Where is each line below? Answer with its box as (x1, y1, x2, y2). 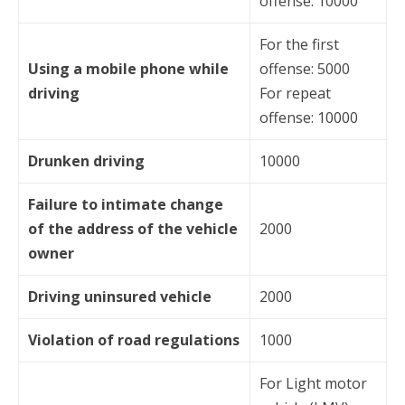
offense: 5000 (259, 58, 350, 79)
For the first (259, 33, 339, 54)
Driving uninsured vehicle (28, 286, 212, 306)
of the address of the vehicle (28, 218, 238, 239)
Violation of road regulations (28, 329, 240, 350)
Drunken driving (28, 150, 145, 171)
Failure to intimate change (28, 193, 223, 214)
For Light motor (259, 372, 367, 393)
